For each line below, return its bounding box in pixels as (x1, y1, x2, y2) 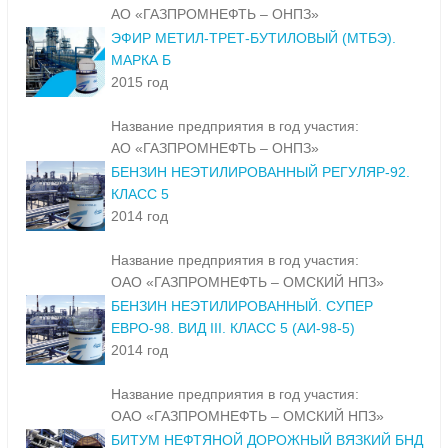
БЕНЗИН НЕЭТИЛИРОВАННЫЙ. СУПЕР (111, 298, 373, 315)
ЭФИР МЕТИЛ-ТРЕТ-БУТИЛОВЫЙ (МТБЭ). (111, 30, 396, 47)
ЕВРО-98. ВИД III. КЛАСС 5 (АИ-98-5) (111, 320, 355, 337)
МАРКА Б (111, 52, 171, 69)
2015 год (111, 74, 168, 91)
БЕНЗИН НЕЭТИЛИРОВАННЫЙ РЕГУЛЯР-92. (111, 164, 410, 181)
